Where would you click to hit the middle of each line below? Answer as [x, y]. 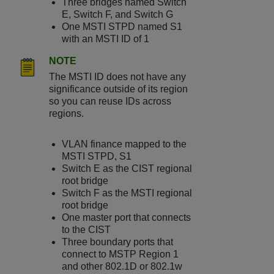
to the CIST [87, 229]
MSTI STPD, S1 [97, 156]
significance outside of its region [118, 89]
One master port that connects [127, 217]
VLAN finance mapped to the [124, 144]
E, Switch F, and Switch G [118, 14]
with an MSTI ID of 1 [106, 39]
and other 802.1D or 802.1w [122, 266]
